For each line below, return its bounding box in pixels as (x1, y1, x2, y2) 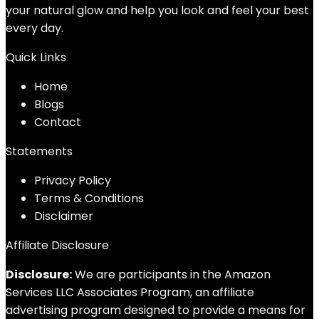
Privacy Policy (34, 172, 111, 189)
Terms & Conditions (34, 190, 144, 206)
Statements (6, 143, 73, 159)
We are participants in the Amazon (72, 266, 271, 283)
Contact (34, 114, 81, 130)
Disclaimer (34, 208, 93, 224)
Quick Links (6, 49, 66, 66)
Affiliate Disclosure (6, 237, 109, 253)
